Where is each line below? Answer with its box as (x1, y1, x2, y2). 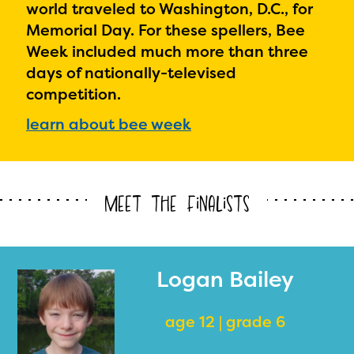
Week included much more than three (26, 41, 308, 62)
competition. (26, 84, 121, 104)
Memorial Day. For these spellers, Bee (26, 20, 305, 40)
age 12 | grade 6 (165, 311, 286, 332)
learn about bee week (26, 114, 191, 134)
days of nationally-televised (26, 62, 236, 83)
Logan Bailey (156, 264, 295, 294)
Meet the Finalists (104, 190, 250, 217)
